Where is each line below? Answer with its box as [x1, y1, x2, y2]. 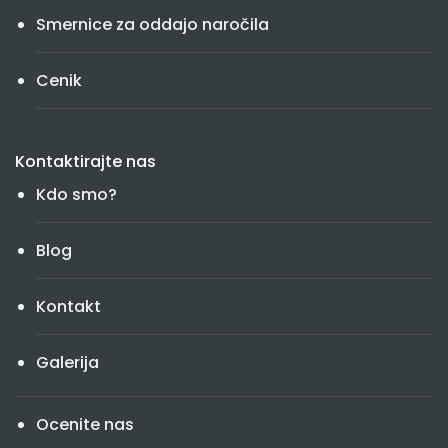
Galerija [35, 351, 99, 375]
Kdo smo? [35, 183, 117, 207]
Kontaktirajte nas [14, 150, 156, 174]
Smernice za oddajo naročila [35, 12, 269, 36]
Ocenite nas [35, 412, 134, 436]
